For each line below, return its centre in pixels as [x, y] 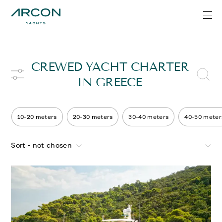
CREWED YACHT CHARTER [110, 67]
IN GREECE [110, 82]
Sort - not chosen [41, 145]
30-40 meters [148, 117]
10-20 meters [37, 117]
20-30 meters [93, 117]
